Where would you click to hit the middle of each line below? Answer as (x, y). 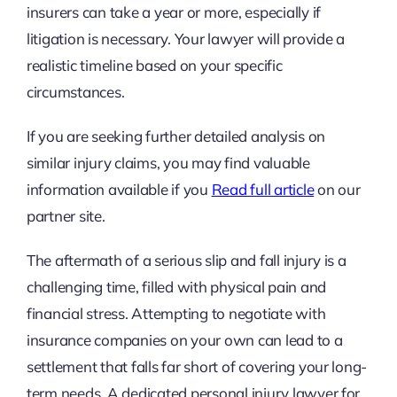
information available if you (119, 189)
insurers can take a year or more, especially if (173, 12)
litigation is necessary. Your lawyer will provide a (185, 38)
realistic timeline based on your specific (154, 65)
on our (337, 189)
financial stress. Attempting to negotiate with (176, 313)
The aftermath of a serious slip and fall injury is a (186, 260)
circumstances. (75, 91)
